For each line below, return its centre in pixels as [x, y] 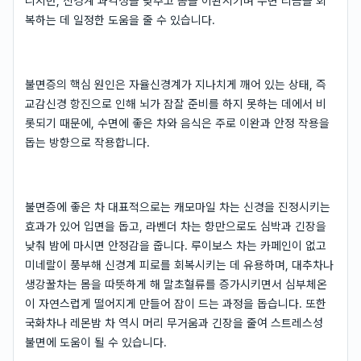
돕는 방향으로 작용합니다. [87, 142]
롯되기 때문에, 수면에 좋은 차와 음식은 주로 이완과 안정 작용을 [177, 123]
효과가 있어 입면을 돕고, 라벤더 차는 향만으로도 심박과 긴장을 [176, 226]
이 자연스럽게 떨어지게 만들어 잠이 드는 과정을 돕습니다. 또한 [176, 303]
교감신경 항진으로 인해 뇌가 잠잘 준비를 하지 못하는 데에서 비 [176, 104]
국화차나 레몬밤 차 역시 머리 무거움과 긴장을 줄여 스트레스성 [174, 323]
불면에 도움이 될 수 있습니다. [96, 342]
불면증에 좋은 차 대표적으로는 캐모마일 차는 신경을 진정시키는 [178, 207]
